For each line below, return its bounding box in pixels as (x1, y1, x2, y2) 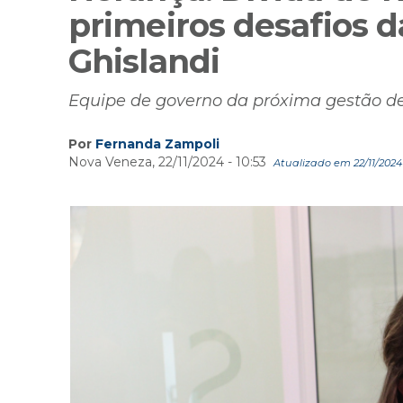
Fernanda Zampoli (95, 136, 219, 153)
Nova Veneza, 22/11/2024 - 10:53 (68, 154, 270, 171)
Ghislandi (68, 41, 219, 82)
